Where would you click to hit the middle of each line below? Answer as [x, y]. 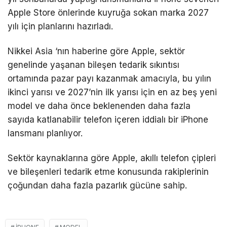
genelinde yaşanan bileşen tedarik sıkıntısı [93, 65]
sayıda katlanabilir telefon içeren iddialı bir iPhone [108, 119]
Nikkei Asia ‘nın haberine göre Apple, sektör [96, 51]
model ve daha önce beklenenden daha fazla [99, 106]
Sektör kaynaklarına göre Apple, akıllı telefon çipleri [112, 158]
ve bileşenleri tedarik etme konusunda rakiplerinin [108, 172]
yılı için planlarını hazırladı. [60, 26]
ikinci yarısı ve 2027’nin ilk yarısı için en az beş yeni [112, 92]
